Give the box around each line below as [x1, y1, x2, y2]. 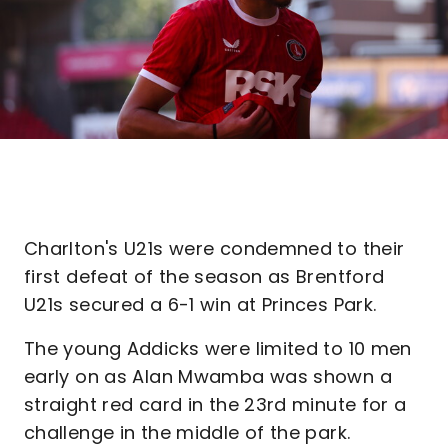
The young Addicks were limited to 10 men [24, 336, 412, 361]
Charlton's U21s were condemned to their [24, 236, 405, 261]
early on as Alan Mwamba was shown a [24, 364, 392, 389]
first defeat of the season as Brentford [24, 264, 385, 289]
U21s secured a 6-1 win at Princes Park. [24, 292, 377, 317]
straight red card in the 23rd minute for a [24, 392, 407, 417]
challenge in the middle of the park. [24, 420, 351, 445]
